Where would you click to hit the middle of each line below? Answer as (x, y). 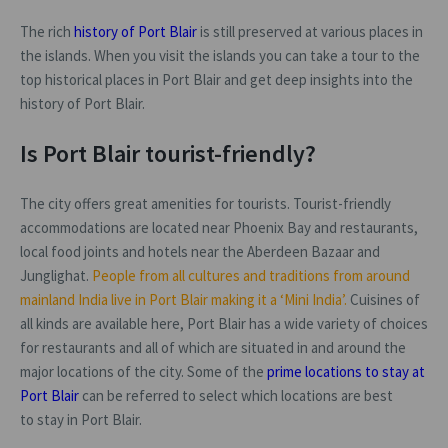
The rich (45, 31)
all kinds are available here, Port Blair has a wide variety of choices (224, 323)
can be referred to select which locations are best (236, 395)
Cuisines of (385, 299)
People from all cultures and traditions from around (251, 275)
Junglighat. (56, 275)
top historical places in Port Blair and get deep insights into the (216, 79)
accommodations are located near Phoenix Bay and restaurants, (219, 227)
